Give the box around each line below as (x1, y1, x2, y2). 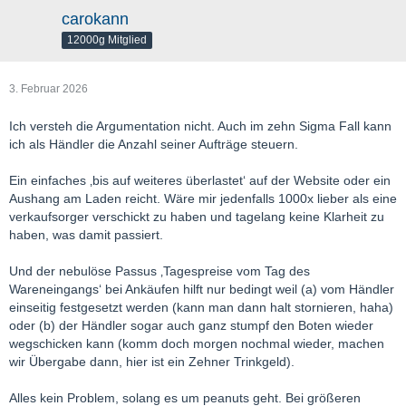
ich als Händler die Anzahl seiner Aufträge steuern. (9, 137, 298, 151)
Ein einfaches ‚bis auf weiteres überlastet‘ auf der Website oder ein (9, 173, 391, 188)
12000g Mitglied (67, 33, 147, 46)
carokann (62, 10, 129, 28)
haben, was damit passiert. (9, 227, 163, 242)
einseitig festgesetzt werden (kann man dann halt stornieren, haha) (9, 300, 393, 314)
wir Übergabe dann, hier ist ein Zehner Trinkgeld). (9, 354, 295, 369)
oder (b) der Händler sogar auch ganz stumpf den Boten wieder (9, 318, 373, 333)
